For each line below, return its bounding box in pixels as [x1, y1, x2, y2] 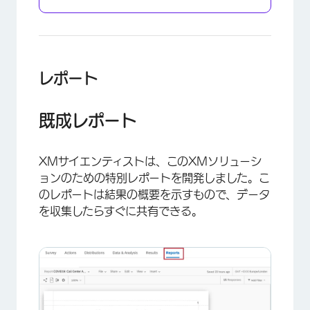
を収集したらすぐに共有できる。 [39, 206, 203, 217]
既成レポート [39, 112, 137, 129]
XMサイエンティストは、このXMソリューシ [39, 156, 262, 167]
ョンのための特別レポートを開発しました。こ [39, 172, 270, 184]
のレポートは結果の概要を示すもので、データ [39, 189, 270, 201]
